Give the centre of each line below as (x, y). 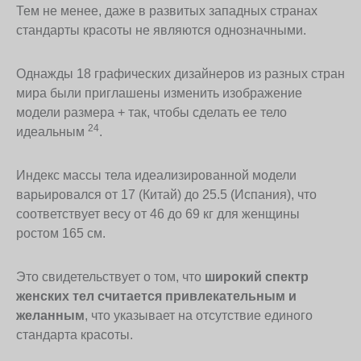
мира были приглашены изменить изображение (159, 93)
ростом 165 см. (61, 234)
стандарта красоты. (75, 335)
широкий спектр (257, 277)
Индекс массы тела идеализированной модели (156, 176)
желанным (50, 316)
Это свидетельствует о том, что (110, 277)
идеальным (52, 132)
